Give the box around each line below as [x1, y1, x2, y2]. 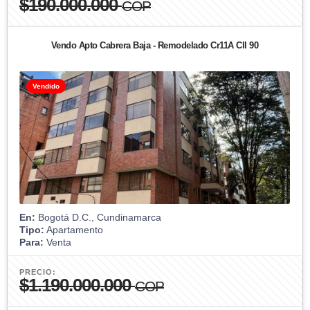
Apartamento [44, 224, 103, 235]
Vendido [33, 82, 60, 90]
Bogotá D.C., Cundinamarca [35, 211, 161, 223]
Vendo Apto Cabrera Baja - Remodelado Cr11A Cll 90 [51, 39, 259, 51]
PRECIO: [19, 267, 56, 276]
